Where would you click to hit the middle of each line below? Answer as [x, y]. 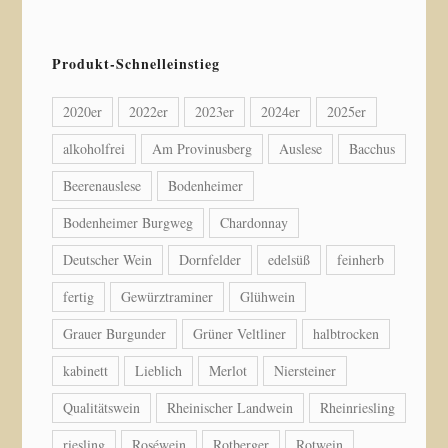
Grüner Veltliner [240, 333]
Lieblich [159, 370]
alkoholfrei [94, 148]
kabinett [86, 370]
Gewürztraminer [167, 296]
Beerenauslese [102, 185]
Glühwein [268, 296]
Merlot [228, 370]
